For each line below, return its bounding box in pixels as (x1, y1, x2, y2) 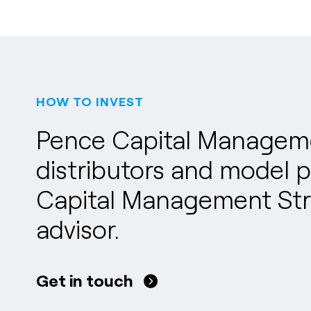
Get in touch (36, 268, 133, 291)
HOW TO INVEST (36, 92, 144, 109)
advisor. (36, 212, 119, 245)
